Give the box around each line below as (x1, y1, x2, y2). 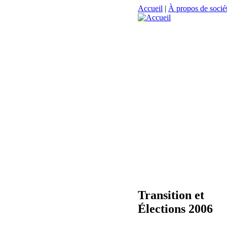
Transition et (138, 188, 204, 202)
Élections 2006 (138, 202, 213, 215)
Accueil (138, 4, 163, 13)
